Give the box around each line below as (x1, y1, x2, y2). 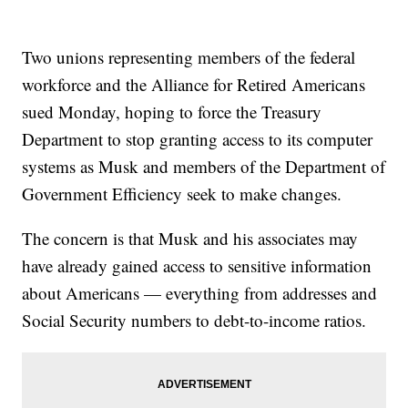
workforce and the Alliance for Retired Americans (22, 72, 366, 96)
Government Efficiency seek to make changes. (22, 181, 342, 205)
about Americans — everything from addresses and (22, 280, 378, 304)
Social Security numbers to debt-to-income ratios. (22, 308, 367, 331)
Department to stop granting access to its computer (22, 127, 373, 150)
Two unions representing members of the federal (22, 45, 356, 68)
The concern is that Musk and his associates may (22, 226, 359, 250)
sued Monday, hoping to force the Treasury (22, 99, 322, 123)
